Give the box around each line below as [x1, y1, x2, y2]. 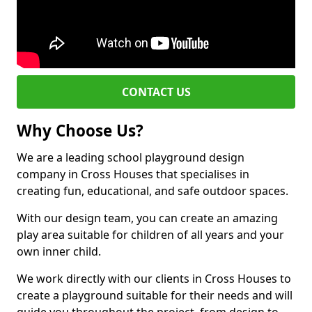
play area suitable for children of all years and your [17, 227, 284, 242]
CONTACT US [121, 84, 191, 100]
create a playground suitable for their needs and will [17, 288, 292, 303]
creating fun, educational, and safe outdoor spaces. [17, 183, 288, 198]
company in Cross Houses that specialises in [17, 166, 249, 182]
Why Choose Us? [17, 120, 143, 141]
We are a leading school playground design [17, 150, 244, 165]
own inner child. [17, 244, 101, 259]
